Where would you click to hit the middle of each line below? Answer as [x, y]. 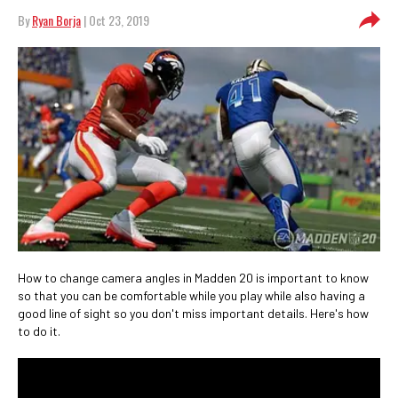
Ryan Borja [56, 20]
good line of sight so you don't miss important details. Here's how [193, 313]
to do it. [39, 330]
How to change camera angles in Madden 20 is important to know [193, 277]
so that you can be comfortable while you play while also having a [191, 295]
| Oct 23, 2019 [115, 20]
